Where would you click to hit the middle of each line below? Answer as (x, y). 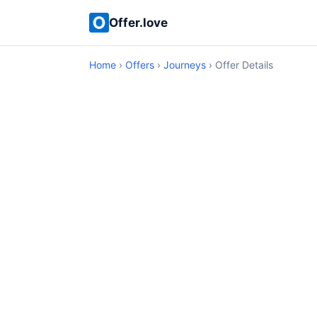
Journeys (185, 65)
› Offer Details (240, 65)
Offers (140, 65)
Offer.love (138, 22)
